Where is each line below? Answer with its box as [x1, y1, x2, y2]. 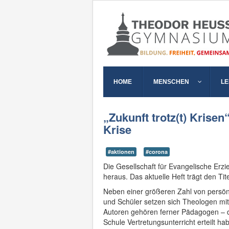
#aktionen [108, 148, 134, 155]
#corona [146, 148, 168, 155]
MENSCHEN [153, 78, 189, 85]
